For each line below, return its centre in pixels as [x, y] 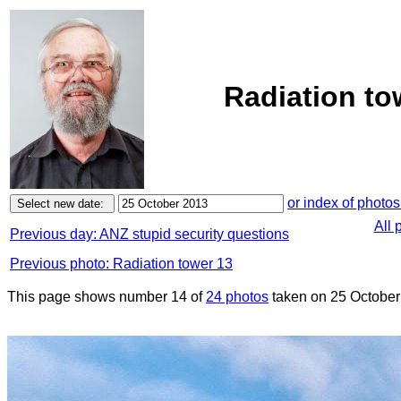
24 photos [237, 297]
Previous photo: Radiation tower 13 [121, 264]
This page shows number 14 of [107, 297]
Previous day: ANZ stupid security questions [149, 234]
